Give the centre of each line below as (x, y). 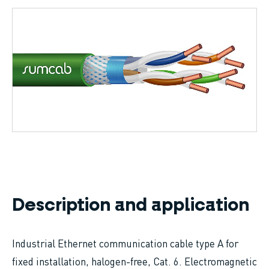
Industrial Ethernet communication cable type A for (125, 243)
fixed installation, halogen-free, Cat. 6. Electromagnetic (134, 261)
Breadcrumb (65, 14)
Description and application (131, 206)
